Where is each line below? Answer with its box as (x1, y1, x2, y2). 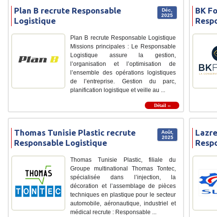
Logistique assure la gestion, (70, 51, 176, 59)
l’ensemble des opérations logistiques (70, 69, 176, 76)
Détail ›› (154, 102, 170, 108)
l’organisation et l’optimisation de (70, 60, 176, 67)
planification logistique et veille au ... (70, 86, 165, 93)
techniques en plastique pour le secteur (70, 191, 176, 198)
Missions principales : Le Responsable (70, 43, 176, 50)
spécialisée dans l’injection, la (70, 173, 176, 181)
